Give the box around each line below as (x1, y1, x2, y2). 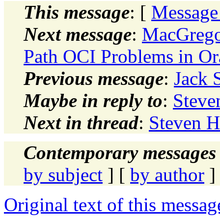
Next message (24, 23, 132, 45)
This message (24, 1, 130, 23)
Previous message (24, 67, 164, 89)
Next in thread (24, 111, 138, 133)
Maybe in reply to (24, 89, 163, 111)
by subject (24, 164, 103, 185)
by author (130, 164, 204, 185)
